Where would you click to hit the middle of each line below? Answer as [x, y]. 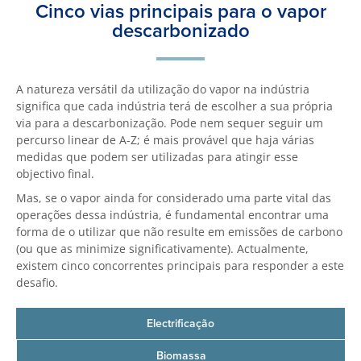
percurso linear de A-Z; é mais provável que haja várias [165, 140]
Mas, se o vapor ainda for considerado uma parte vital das [174, 198]
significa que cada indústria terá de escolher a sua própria [174, 106]
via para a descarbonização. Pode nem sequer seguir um [170, 123]
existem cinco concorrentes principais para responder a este [180, 266]
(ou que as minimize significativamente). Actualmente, [162, 249]
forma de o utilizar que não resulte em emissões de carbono [179, 232]
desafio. [37, 282]
